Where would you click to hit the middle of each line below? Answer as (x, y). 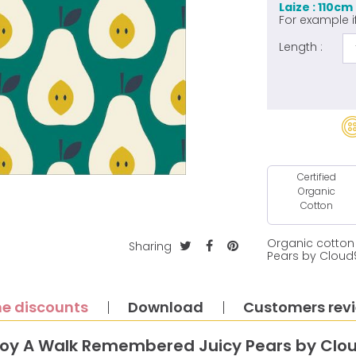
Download (166, 307)
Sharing (151, 247)
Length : (301, 46)
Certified (316, 176)
